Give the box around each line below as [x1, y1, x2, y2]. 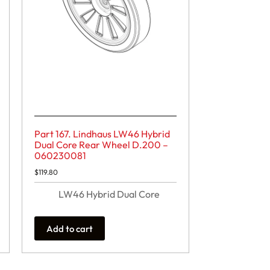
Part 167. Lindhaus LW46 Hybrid [34, 128, 171, 140]
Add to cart [46, 222, 93, 234]
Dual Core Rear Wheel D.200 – [34, 139, 169, 151]
